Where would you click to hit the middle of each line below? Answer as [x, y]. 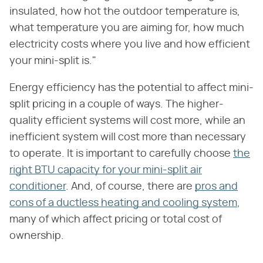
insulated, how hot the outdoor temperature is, [125, 12]
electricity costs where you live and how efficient [130, 45]
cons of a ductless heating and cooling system [123, 203]
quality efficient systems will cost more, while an [127, 121]
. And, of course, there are [130, 187]
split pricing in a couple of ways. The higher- [117, 105]
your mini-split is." [54, 61]
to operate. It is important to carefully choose [121, 154]
